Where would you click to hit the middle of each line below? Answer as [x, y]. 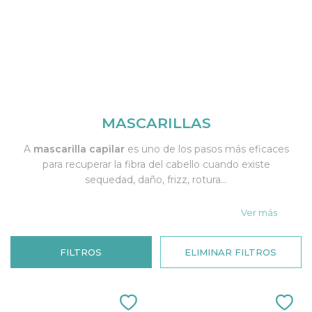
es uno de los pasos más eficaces [206, 149]
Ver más [259, 212]
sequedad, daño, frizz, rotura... [156, 179]
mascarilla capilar [79, 149]
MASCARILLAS [156, 123]
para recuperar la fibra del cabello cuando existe [156, 164]
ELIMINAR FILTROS [231, 252]
